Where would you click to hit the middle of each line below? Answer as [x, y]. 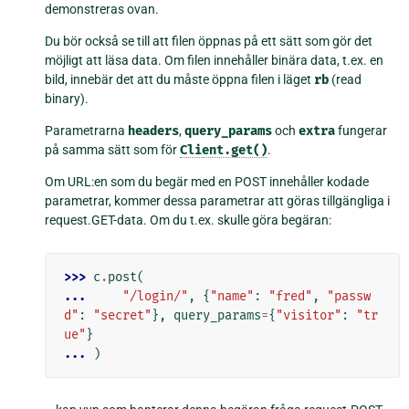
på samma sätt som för [113, 149]
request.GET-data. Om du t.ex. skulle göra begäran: [189, 220]
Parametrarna [87, 130]
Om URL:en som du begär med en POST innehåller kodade [207, 181]
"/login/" [156, 296]
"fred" [291, 296]
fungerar [362, 130]
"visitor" [309, 315]
